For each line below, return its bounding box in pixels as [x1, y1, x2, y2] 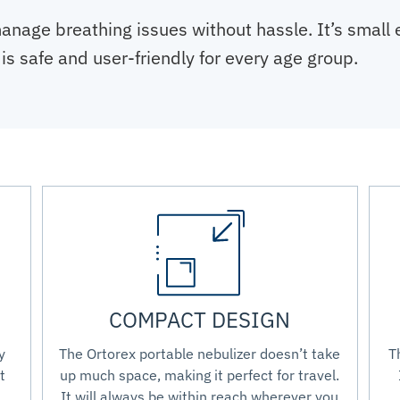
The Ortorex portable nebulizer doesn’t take [59, 345, 341, 363]
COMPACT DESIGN [109, 305, 291, 335]
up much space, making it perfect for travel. [60, 366, 340, 385]
